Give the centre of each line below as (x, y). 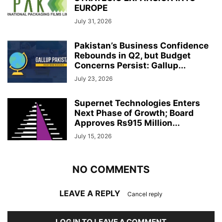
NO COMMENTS (111, 170)
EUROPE (91, 8)
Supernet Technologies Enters (137, 103)
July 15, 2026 (93, 136)
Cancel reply (145, 194)
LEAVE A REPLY (91, 194)
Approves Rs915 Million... (127, 123)
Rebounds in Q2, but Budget (133, 56)
